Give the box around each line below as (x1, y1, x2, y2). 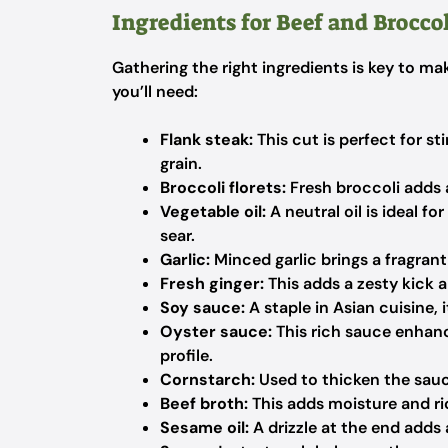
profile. (160, 345, 213, 366)
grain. (160, 153, 202, 174)
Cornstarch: (160, 369, 255, 390)
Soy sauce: (160, 297, 245, 318)
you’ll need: (112, 81, 198, 102)
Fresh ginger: (160, 273, 264, 294)
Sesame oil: (160, 417, 249, 438)
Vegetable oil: (160, 201, 266, 222)
